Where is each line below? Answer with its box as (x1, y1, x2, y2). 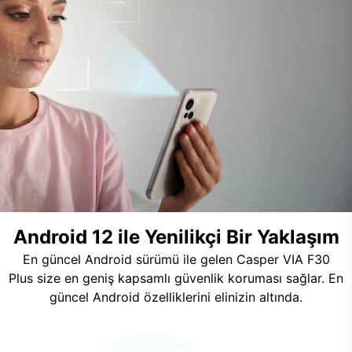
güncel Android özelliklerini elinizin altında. (49, 288, 302, 305)
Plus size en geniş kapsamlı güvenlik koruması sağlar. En (9, 269, 343, 286)
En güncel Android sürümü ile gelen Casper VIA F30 (22, 251, 330, 267)
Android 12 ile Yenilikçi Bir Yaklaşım (13, 225, 339, 248)
